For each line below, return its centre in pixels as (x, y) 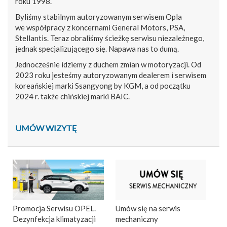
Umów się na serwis (148, 209)
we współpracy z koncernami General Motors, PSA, (100, 27)
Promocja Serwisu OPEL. (54, 209)
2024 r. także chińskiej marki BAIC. (72, 96)
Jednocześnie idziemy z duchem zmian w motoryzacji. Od (108, 64)
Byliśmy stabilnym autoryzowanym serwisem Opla (99, 16)
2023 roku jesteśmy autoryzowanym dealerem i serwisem (111, 75)
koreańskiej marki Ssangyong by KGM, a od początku (103, 85)
